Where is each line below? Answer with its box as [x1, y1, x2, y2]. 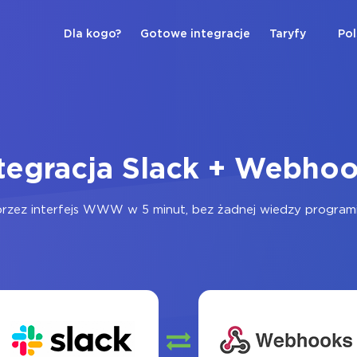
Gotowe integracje [140, 29, 250, 39]
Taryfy [269, 29, 306, 39]
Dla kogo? [64, 29, 121, 39]
